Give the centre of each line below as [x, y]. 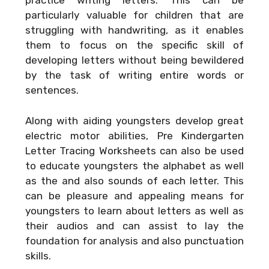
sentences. [52, 90]
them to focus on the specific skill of [134, 45]
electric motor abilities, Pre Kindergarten [134, 135]
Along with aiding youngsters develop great [134, 120]
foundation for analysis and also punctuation [134, 240]
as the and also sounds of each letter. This [134, 180]
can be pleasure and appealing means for [134, 195]
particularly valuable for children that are [134, 15]
